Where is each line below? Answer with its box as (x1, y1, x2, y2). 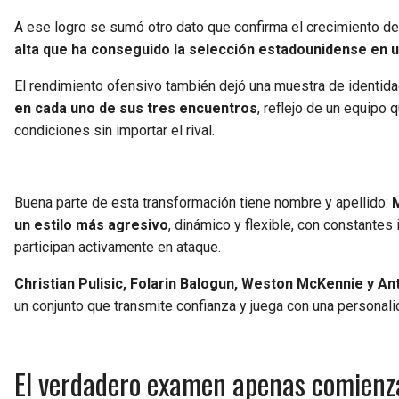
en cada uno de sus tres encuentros (14, 99, 257, 117)
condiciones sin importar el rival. (14, 121, 215, 139)
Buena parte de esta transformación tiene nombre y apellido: (14, 193, 392, 211)
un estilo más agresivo (14, 216, 168, 233)
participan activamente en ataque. (14, 238, 221, 256)
